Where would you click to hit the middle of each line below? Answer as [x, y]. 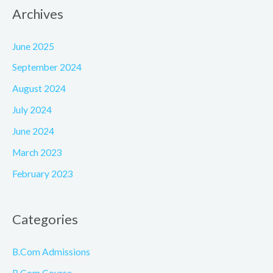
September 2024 [47, 67]
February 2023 [43, 173]
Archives [38, 13]
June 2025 [33, 46]
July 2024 [32, 110]
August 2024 [39, 89]
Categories [45, 219]
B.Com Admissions [51, 252]
